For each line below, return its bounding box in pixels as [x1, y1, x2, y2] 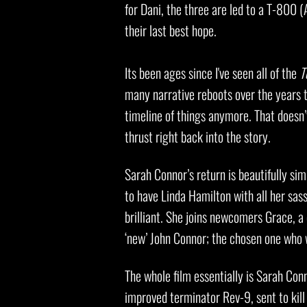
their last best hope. [125, 20, 217, 40]
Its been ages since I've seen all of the [125, 62, 299, 83]
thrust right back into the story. [125, 126, 273, 147]
